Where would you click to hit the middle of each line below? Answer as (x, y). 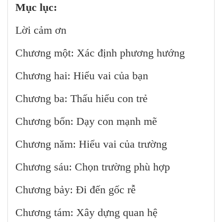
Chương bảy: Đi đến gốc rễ (76, 190)
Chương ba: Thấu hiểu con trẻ (82, 99)
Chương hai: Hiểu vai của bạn (82, 76)
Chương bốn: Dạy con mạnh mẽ (86, 121)
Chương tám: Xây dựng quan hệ (86, 213)
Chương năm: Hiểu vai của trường (91, 144)
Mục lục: (36, 7)
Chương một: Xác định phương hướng (100, 53)
